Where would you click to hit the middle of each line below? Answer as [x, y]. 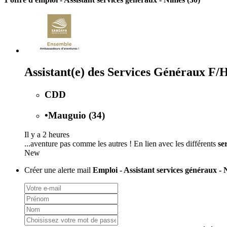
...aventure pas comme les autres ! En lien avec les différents [121, 144]
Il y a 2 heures [47, 135]
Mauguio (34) [77, 115]
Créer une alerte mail [59, 170]
